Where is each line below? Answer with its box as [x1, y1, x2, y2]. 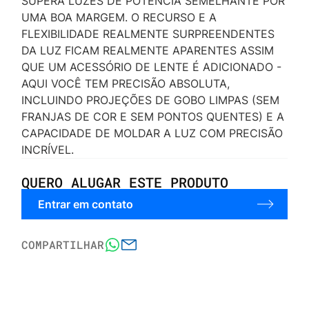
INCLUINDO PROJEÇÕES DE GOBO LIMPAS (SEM [21, 93, 280, 108]
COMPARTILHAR [21, 237, 105, 252]
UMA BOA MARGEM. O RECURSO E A [21, 10, 217, 25]
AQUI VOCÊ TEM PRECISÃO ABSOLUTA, [21, 77, 230, 91]
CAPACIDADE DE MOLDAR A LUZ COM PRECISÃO [21, 126, 283, 141]
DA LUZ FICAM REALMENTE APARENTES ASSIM [21, 43, 275, 58]
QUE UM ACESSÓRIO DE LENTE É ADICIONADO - [21, 60, 282, 74]
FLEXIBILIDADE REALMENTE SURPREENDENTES [21, 27, 275, 41]
